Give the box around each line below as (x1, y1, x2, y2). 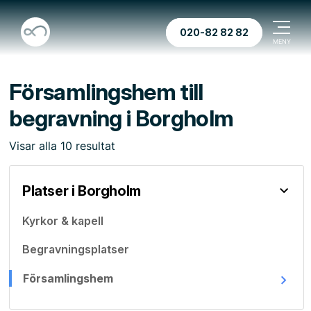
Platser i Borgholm (22, 183, 141, 199)
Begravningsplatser (22, 242, 129, 256)
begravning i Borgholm (9, 105, 234, 132)
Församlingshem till (9, 78, 203, 106)
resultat (72, 139, 115, 153)
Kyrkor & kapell (22, 213, 103, 228)
